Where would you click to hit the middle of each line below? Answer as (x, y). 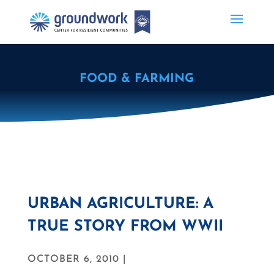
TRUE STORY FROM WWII (125, 227)
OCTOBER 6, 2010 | (76, 259)
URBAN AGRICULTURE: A (120, 204)
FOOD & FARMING (137, 79)
